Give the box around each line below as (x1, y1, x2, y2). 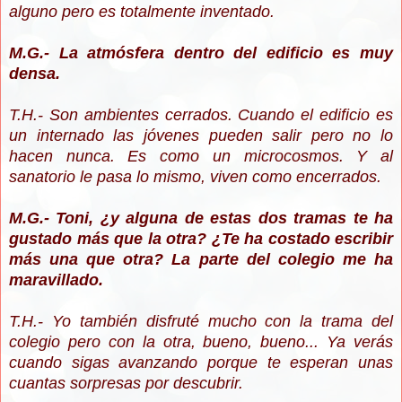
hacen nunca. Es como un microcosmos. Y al (9, 147, 393, 166)
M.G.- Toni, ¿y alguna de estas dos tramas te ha (9, 209, 393, 228)
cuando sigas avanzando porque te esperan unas (9, 354, 393, 372)
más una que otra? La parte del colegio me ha (9, 250, 393, 269)
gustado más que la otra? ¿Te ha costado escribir (9, 230, 393, 249)
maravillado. (9, 271, 103, 290)
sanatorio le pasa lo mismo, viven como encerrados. (9, 168, 381, 187)
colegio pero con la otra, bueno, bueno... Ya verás (9, 333, 393, 352)
